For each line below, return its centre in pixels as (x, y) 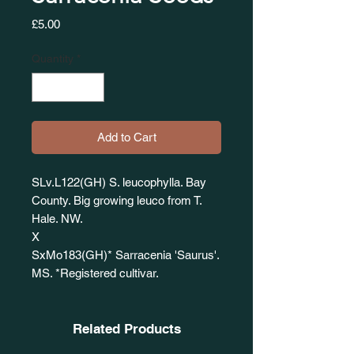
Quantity (53, 59)
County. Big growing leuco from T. (117, 201)
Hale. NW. (59, 219)
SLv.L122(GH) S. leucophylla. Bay (119, 183)
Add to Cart (126, 137)
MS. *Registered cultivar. (97, 273)
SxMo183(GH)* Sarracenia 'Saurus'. (125, 255)
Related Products (126, 329)
